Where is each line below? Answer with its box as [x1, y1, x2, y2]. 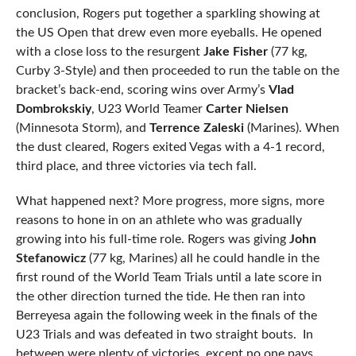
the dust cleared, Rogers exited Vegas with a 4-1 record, [15, 140, 325, 153]
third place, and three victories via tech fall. [15, 159, 257, 172]
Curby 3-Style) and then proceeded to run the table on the [15, 64, 339, 77]
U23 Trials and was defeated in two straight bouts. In [15, 327, 313, 341]
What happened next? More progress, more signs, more [15, 194, 324, 207]
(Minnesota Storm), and [15, 121, 149, 134]
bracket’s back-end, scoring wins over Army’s [15, 83, 269, 96]
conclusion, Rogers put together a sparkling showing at [15, 6, 320, 20]
